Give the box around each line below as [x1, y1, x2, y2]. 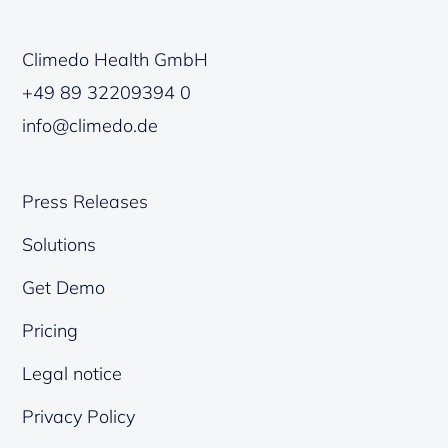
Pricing [22, 319, 79, 343]
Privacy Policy [22, 405, 136, 429]
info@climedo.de [22, 114, 159, 138]
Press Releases [22, 190, 149, 214]
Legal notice [22, 362, 123, 386]
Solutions [22, 233, 97, 257]
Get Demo [22, 276, 106, 300]
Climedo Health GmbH [22, 48, 209, 72]
